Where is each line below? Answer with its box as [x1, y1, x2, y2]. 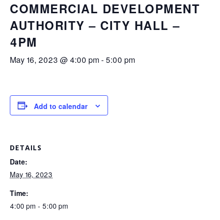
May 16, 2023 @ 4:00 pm [10, 54, 99, 65]
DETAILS [10, 143, 42, 153]
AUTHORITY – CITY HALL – [10, 17, 180, 33]
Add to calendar [34, 101, 87, 111]
